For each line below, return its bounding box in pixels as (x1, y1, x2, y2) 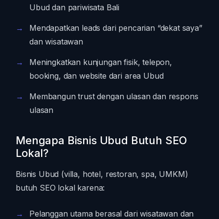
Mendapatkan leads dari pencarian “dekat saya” (29, 22, 202, 33)
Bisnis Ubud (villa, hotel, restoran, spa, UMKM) (16, 169, 188, 179)
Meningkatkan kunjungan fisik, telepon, (29, 57, 172, 67)
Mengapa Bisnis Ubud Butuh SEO (16, 133, 187, 147)
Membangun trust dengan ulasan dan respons (29, 91, 198, 101)
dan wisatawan (29, 36, 83, 46)
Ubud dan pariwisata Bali (29, 2, 120, 12)
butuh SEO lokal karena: (16, 182, 105, 193)
